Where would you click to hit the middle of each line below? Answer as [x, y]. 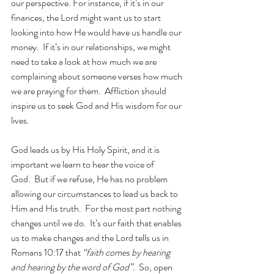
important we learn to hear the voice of [83, 164]
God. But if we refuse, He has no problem [90, 179]
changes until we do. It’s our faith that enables [97, 223]
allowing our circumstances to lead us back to [95, 194]
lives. [20, 120]
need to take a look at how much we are [85, 61]
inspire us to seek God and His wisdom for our [97, 106]
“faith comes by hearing [127, 252]
